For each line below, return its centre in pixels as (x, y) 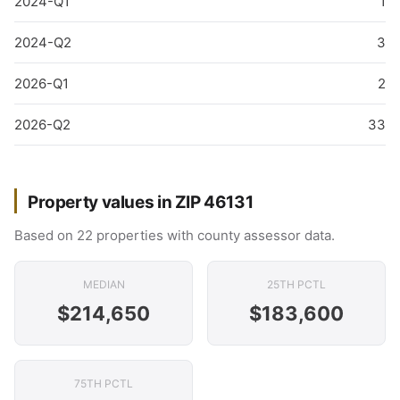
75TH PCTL (104, 383)
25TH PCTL (296, 284)
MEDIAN (104, 284)
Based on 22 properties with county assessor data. (175, 235)
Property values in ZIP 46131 (141, 202)
